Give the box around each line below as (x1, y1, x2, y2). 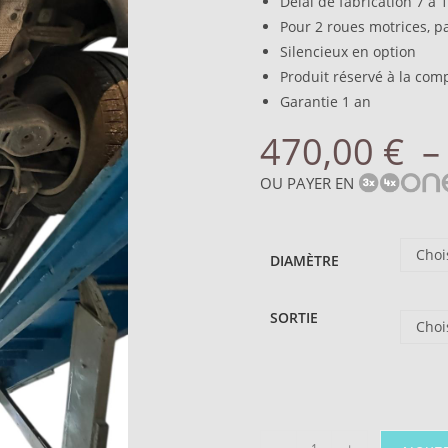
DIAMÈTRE (270, 251, 339, 270)
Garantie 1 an (280, 92, 371, 111)
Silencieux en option (280, 42, 416, 61)
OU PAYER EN (260, 173, 354, 193)
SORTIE (270, 308, 318, 327)
